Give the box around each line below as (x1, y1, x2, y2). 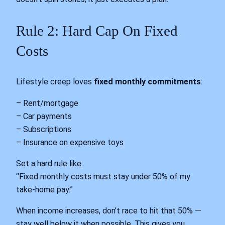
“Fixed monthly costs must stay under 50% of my (16, 171, 190, 181)
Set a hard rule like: (16, 158, 83, 168)
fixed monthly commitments (94, 77, 201, 87)
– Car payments (16, 111, 72, 121)
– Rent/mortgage (16, 98, 78, 108)
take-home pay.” (16, 184, 73, 194)
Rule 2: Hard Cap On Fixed (16, 23, 178, 39)
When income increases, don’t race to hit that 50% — (16, 206, 201, 216)
